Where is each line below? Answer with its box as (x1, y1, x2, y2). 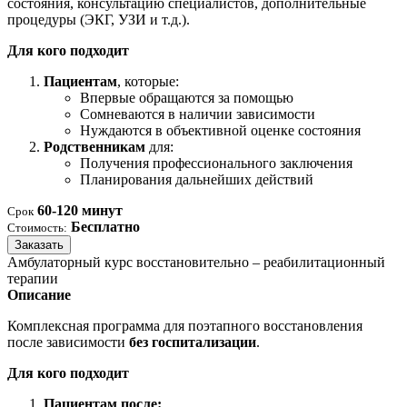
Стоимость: (7, 221, 67, 235)
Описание (7, 287, 71, 303)
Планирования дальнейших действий (80, 172, 313, 188)
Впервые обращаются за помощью (80, 90, 293, 106)
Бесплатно (71, 219, 140, 235)
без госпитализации (129, 334, 256, 351)
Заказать (15, 238, 64, 253)
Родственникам (44, 139, 145, 155)
